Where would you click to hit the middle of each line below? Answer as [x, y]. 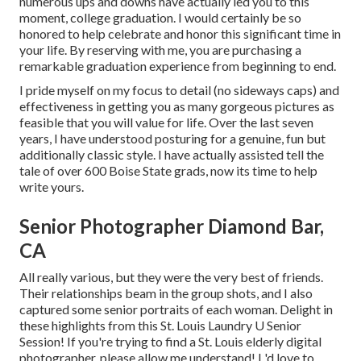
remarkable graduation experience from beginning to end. [178, 66]
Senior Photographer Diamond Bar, [172, 226]
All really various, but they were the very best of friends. [171, 277]
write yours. [52, 187]
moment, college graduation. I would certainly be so [160, 18]
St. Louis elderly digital [260, 342]
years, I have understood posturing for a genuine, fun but [172, 139]
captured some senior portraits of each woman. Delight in [176, 309]
